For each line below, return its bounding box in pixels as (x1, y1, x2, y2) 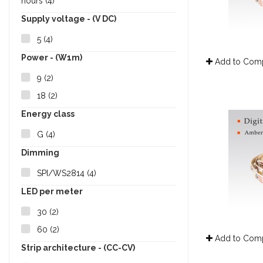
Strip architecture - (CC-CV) (21, 243, 135, 253)
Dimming (21, 148, 59, 158)
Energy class (21, 109, 75, 119)
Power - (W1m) (21, 53, 82, 63)
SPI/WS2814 (37, 168, 87, 178)
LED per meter (21, 187, 83, 197)
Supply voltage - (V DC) (21, 14, 116, 24)
